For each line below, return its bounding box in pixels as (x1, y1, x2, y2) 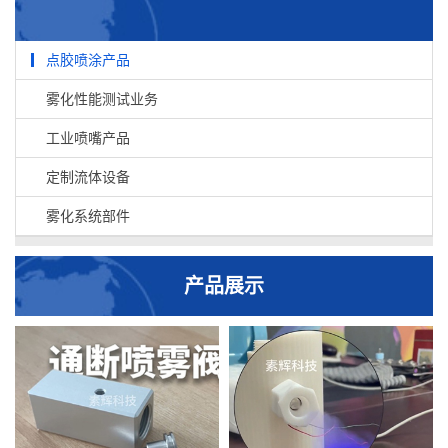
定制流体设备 (46, 167, 130, 185)
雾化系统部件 (46, 206, 130, 224)
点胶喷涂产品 (46, 50, 130, 68)
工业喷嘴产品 (46, 128, 130, 146)
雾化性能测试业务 (46, 89, 158, 107)
